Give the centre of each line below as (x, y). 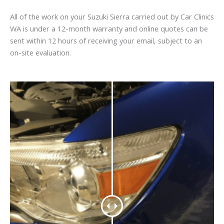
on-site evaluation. (40, 53)
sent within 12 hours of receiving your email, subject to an (106, 41)
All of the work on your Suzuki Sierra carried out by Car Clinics (112, 17)
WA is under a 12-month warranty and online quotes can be (109, 29)
